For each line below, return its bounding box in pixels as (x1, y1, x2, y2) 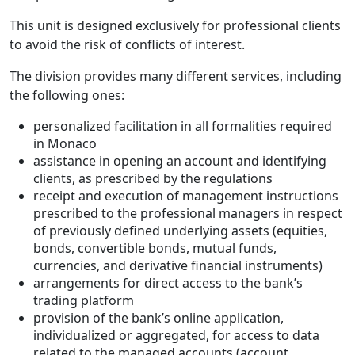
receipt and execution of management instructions (33, 187, 338, 205)
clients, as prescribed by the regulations (33, 170, 273, 188)
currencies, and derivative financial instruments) (33, 257, 323, 275)
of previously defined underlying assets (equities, (33, 222, 327, 240)
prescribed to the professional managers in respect (33, 204, 342, 223)
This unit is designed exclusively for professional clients (10, 17, 341, 35)
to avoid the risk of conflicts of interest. (10, 36, 248, 54)
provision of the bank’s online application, (33, 309, 284, 327)
